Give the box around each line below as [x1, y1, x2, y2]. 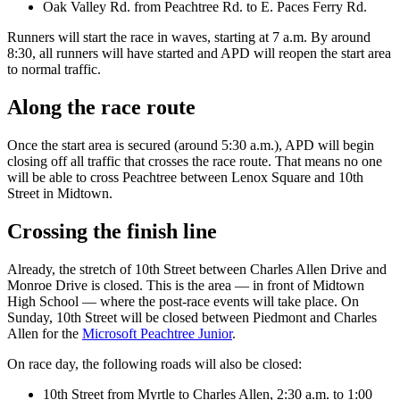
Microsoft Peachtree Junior [82, 325, 232, 341]
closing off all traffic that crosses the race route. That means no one [7, 154, 382, 170]
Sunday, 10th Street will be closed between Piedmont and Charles [7, 309, 377, 325]
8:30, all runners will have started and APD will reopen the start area [7, 46, 391, 62]
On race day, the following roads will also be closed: [7, 355, 302, 371]
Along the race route [7, 96, 196, 120]
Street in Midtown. [7, 186, 112, 202]
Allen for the [7, 325, 82, 341]
